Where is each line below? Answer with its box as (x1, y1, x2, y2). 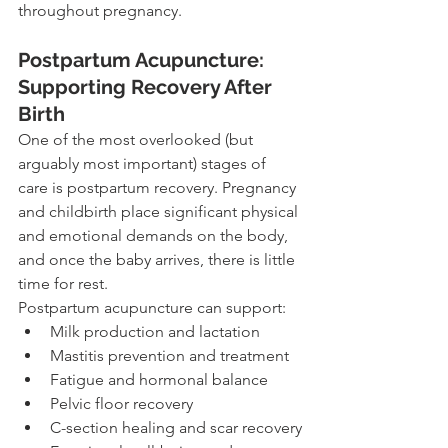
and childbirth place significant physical (18, 202, 302, 222)
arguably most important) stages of (18, 154, 270, 174)
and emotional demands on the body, (18, 226, 292, 246)
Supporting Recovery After (18, 75, 277, 100)
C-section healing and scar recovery (50, 418, 302, 438)
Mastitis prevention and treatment (50, 346, 289, 366)
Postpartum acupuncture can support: (18, 298, 286, 318)
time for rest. (18, 274, 108, 294)
